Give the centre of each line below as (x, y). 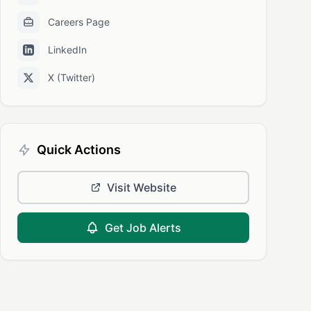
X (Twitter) (72, 77)
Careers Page (79, 22)
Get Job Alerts (143, 228)
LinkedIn (67, 50)
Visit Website (142, 187)
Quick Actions (79, 150)
